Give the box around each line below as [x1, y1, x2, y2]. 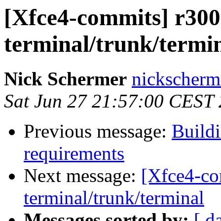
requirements [24, 143, 124, 164]
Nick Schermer [4, 68, 127, 90]
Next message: [24, 165, 141, 186]
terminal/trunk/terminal [24, 187, 204, 209]
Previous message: [24, 120, 172, 142]
